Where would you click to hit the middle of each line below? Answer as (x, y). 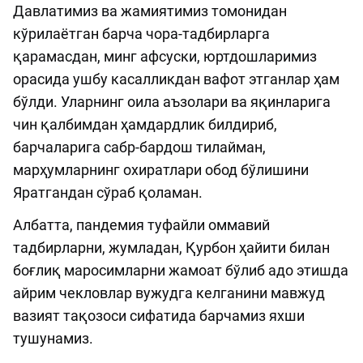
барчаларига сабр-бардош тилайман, (139, 147)
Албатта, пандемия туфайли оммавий (141, 225)
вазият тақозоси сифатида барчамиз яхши (159, 316)
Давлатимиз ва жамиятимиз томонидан (150, 11)
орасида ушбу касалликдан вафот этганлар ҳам (176, 79)
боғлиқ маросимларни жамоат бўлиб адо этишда (181, 271)
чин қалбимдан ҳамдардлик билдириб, (145, 125)
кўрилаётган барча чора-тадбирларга (141, 34)
